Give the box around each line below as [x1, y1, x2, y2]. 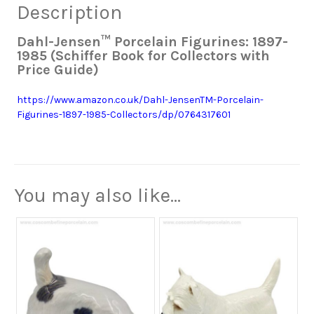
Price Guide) [17, 62, 100, 78]
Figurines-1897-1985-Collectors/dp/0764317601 [17, 109, 231, 121]
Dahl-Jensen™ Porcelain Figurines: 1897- [17, 34, 289, 50]
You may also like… [14, 184, 181, 207]
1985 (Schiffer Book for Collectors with [17, 48, 271, 64]
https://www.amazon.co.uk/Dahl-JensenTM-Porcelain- [17, 94, 264, 107]
